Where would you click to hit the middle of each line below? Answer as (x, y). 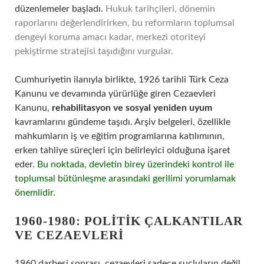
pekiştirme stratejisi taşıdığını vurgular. (94, 51)
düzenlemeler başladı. (60, 9)
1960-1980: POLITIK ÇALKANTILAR (129, 221)
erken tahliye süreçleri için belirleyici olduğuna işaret (123, 150)
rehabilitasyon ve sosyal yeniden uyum (132, 108)
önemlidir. (35, 193)
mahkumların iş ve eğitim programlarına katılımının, (120, 136)
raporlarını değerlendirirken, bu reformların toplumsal (125, 23)
